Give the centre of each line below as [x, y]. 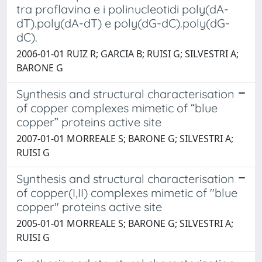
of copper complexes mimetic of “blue [117, 108]
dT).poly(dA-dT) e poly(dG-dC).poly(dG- [123, 23]
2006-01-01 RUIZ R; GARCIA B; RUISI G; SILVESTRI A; [127, 54]
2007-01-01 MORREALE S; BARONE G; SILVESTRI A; [125, 138]
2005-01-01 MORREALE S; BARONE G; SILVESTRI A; [125, 223]
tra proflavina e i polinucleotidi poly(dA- [123, 9]
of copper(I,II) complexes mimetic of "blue [127, 192]
